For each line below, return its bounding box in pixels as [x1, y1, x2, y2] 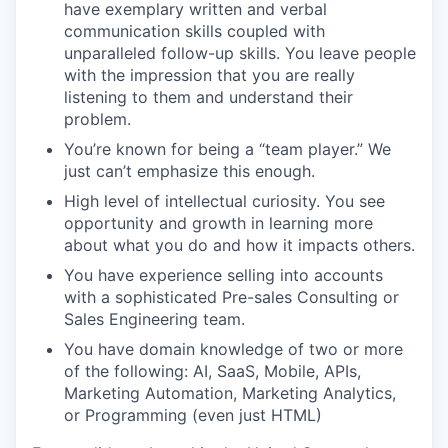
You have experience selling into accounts [64, 265, 383, 285]
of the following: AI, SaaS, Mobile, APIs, [64, 361, 361, 381]
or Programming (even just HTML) [64, 405, 322, 425]
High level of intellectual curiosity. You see [64, 191, 385, 211]
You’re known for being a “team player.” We [64, 139, 391, 159]
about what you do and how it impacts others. [64, 235, 415, 255]
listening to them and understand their [64, 87, 353, 107]
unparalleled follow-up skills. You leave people [64, 43, 416, 63]
